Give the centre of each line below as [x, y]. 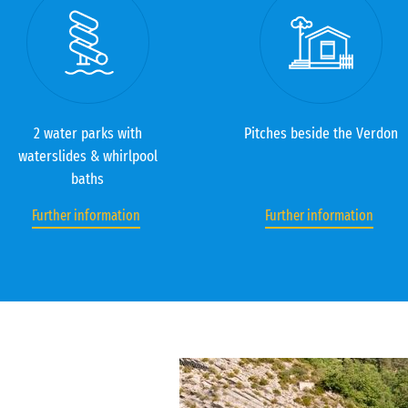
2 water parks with [87, 133]
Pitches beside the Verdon [321, 133]
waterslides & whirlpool [87, 156]
